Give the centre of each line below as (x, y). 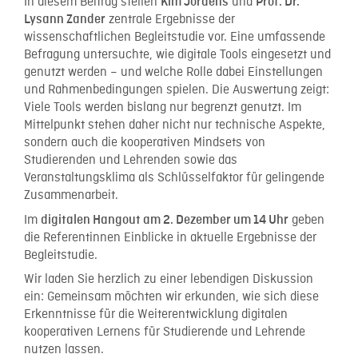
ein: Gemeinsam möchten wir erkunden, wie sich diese (171, 297)
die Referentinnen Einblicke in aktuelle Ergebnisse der (170, 238)
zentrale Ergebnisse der (170, 20)
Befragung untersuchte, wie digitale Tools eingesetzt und (177, 55)
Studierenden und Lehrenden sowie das (131, 161)
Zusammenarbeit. (71, 196)
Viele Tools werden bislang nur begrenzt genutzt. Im (163, 108)
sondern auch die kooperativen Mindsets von (145, 143)
